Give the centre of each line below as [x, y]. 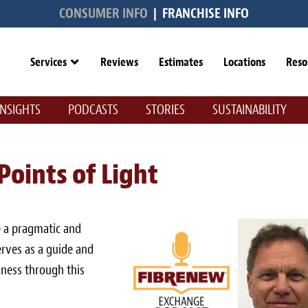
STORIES [165, 110]
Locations [245, 62]
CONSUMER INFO [103, 13]
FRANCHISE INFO [206, 13]
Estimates [181, 62]
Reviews [120, 62]
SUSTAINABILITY [249, 110]
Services [49, 62]
